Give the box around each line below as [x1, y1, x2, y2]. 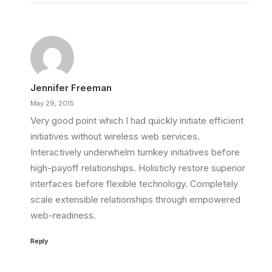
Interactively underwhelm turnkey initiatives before [30, 146, 240, 158]
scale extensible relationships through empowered [30, 194, 240, 205]
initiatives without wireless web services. [30, 131, 200, 142]
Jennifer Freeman [30, 82, 112, 93]
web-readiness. [30, 209, 96, 221]
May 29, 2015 [30, 99, 74, 107]
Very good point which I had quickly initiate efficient [30, 115, 243, 126]
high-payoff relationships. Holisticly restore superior [30, 162, 245, 174]
